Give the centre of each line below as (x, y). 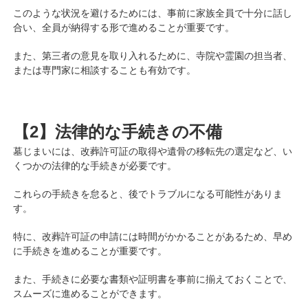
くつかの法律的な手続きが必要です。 (95, 165)
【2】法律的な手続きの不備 (117, 131)
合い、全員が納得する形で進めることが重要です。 (123, 27)
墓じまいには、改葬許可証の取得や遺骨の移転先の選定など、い (152, 151)
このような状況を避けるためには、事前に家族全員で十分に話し (152, 13)
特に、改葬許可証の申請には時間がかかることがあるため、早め (152, 236)
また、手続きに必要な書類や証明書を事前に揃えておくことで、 (152, 279)
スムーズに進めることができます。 (90, 293)
